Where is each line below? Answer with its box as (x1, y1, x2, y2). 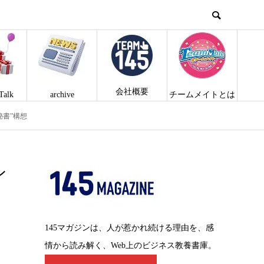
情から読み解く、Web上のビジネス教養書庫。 (45, 240, 216, 250)
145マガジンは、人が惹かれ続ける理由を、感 (45, 223, 214, 232)
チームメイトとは (169, 90, 235, 99)
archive (49, 90, 74, 99)
